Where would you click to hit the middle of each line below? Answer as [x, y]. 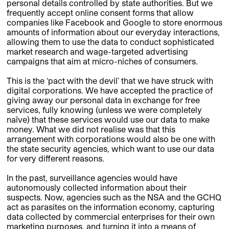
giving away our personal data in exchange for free [103, 100]
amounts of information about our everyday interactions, [113, 32]
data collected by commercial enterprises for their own [111, 217]
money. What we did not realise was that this [91, 129]
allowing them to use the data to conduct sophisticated [110, 42]
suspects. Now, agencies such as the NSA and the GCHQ [114, 197]
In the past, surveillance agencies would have [92, 178]
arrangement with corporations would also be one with [111, 139]
